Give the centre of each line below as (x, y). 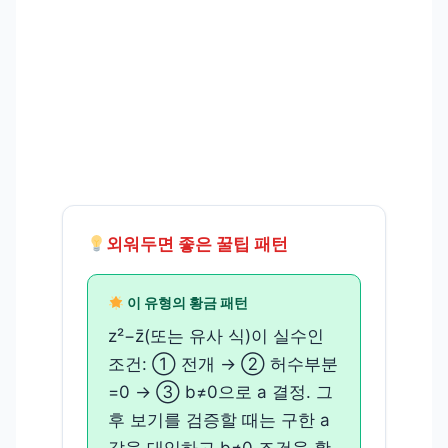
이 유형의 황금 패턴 (185, 303)
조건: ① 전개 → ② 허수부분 (223, 364)
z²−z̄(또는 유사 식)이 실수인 (216, 336)
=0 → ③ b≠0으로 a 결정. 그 (220, 392)
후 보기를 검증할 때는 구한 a (219, 420)
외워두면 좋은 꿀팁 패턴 (197, 244)
